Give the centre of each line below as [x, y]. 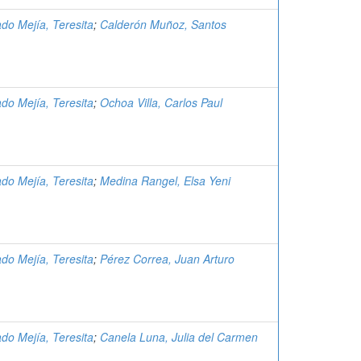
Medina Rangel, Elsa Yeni [165, 180]
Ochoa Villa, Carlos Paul [161, 102]
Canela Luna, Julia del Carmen [179, 337]
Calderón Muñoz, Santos [163, 24]
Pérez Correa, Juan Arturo [167, 259]
